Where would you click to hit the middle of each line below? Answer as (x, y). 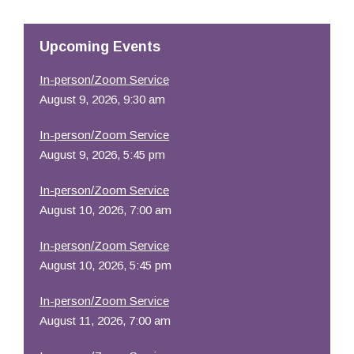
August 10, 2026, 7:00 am (105, 210)
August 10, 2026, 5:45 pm (105, 265)
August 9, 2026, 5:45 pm (102, 154)
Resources (70, 20)
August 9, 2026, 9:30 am (102, 99)
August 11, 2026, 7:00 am (105, 320)
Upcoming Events (100, 47)
